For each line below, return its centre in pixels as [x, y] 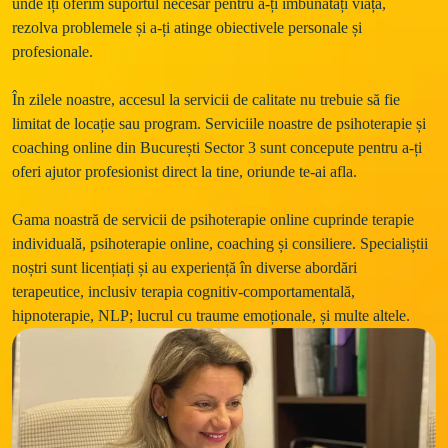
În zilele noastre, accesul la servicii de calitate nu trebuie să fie [208, 99]
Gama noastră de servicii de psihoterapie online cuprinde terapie [215, 219]
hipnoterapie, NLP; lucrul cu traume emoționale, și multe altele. [213, 315]
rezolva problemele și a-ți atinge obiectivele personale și [189, 27]
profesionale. [54, 51]
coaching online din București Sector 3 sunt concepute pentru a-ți [219, 147]
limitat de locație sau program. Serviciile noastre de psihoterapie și [221, 123]
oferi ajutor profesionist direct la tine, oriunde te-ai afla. [186, 171]
